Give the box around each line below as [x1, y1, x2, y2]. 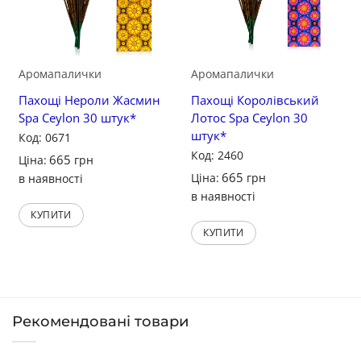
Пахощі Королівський [191, 91, 320, 108]
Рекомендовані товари [12, 312, 189, 330]
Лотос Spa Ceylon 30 [191, 109, 309, 126]
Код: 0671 [19, 129, 72, 145]
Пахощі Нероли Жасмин [19, 91, 161, 108]
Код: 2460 [191, 147, 244, 163]
